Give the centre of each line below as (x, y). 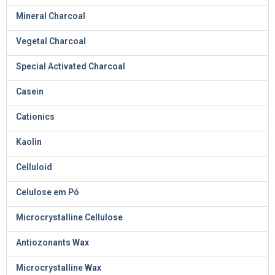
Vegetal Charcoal (51, 41)
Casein (30, 91)
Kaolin (29, 142)
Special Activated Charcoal (71, 66)
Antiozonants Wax (52, 242)
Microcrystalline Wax (59, 268)
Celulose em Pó (48, 192)
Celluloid (34, 167)
